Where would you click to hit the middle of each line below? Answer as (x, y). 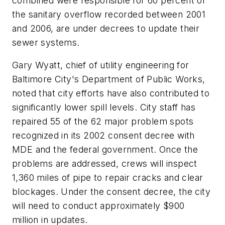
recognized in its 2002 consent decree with (103, 136)
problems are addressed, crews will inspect (105, 164)
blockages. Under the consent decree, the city (111, 192)
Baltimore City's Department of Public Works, (109, 79)
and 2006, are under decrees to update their (106, 28)
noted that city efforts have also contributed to (111, 93)
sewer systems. (46, 42)
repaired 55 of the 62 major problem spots (103, 122)
